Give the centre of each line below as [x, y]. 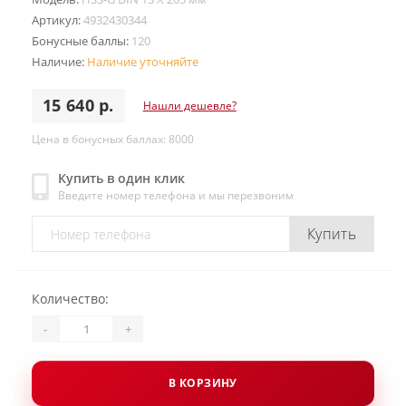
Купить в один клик [121, 178]
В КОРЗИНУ [203, 383]
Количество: [70, 299]
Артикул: [58, 20]
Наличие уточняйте [143, 62]
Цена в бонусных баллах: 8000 [113, 139]
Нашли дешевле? [189, 105]
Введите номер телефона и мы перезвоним [176, 195]
